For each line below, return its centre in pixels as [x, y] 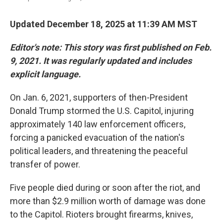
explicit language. [45, 74]
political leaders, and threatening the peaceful [99, 151]
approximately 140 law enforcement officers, [98, 124]
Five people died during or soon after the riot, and [105, 188]
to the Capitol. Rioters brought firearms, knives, [101, 214]
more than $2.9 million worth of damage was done [108, 201]
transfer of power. [45, 164]
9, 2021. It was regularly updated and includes [101, 61]
